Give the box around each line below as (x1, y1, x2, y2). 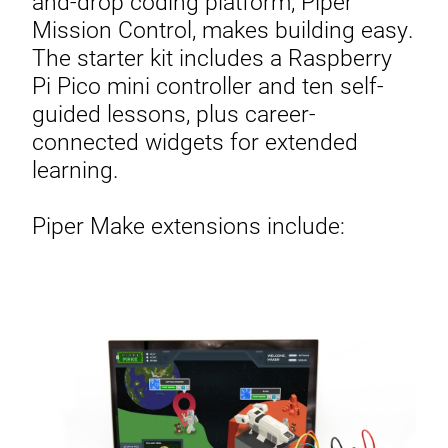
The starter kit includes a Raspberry (32, 41, 392, 73)
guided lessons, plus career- (32, 97, 316, 129)
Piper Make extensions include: (32, 209, 345, 241)
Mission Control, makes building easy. (32, 13, 413, 45)
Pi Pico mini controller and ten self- (32, 69, 384, 101)
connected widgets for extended (32, 125, 358, 157)
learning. (32, 153, 118, 185)
